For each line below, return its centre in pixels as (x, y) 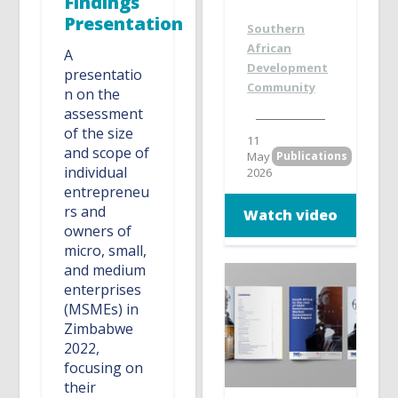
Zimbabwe (99, 329)
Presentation (124, 24)
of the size (99, 134)
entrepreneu (107, 192)
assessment (104, 114)
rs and (85, 212)
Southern (276, 28)
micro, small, (106, 251)
